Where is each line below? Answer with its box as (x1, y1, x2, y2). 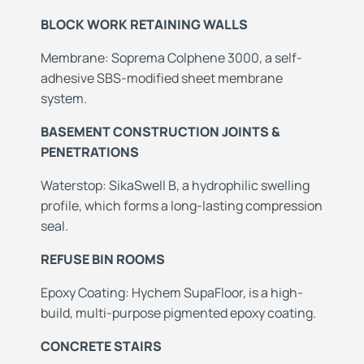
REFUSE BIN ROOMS (41, 250, 165, 269)
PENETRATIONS (41, 143, 139, 162)
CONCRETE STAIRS (41, 337, 162, 356)
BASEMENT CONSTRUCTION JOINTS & (41, 123, 280, 141)
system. (41, 89, 87, 108)
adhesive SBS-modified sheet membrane (41, 69, 283, 88)
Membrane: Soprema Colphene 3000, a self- (41, 49, 302, 67)
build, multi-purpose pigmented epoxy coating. (41, 304, 316, 323)
